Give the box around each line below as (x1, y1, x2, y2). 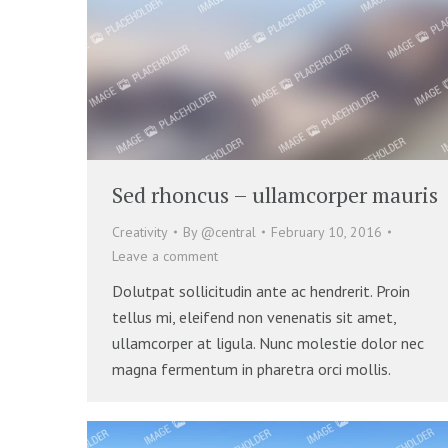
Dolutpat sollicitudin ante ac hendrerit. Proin (112, 280, 410, 301)
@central (201, 222, 256, 241)
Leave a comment (112, 246, 218, 265)
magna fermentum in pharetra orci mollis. (112, 358, 391, 379)
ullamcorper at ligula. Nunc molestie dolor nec (112, 332, 424, 353)
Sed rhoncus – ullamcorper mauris (112, 179, 438, 209)
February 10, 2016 (271, 222, 382, 241)
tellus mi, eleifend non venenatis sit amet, (112, 306, 396, 327)
